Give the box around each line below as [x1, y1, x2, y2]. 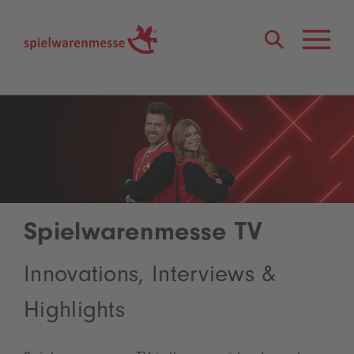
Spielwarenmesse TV [24, 222, 263, 249]
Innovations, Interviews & [24, 265, 277, 290]
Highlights [24, 301, 126, 326]
